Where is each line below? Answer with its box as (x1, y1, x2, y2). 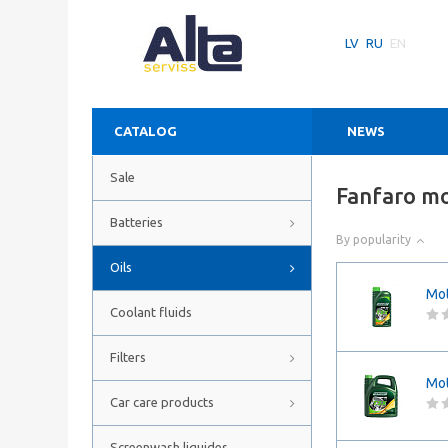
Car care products (110, 395, 214, 409)
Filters (110, 350, 146, 364)
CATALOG (114, 124, 177, 138)
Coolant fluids (110, 305, 192, 319)
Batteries (110, 215, 163, 229)
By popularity (336, 233, 411, 246)
